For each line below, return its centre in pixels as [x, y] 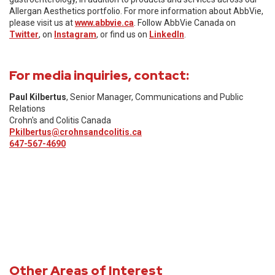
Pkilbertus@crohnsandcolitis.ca [76, 132]
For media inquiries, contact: [99, 75]
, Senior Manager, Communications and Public [155, 97]
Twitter [24, 34]
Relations [27, 109]
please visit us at [42, 23]
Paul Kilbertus [38, 97]
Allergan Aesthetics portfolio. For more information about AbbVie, [136, 11]
